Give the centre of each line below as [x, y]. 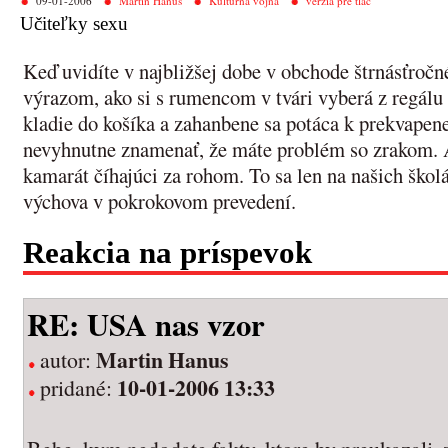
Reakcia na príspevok [167, 253]
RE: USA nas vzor [146, 323]
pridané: [78, 387]
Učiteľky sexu [74, 23]
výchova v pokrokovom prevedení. [159, 201]
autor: [68, 359]
